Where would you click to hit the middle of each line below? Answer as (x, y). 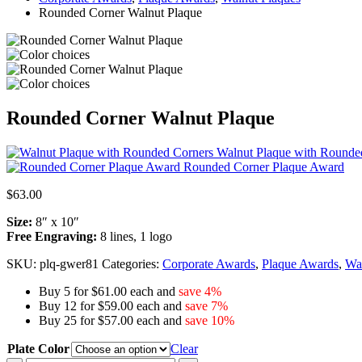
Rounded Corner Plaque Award (264, 166)
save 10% (210, 320)
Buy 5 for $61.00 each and (109, 291)
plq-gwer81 (69, 263)
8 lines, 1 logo (135, 236)
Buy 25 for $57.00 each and (112, 320)
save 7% (206, 305)
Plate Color (38, 348)
